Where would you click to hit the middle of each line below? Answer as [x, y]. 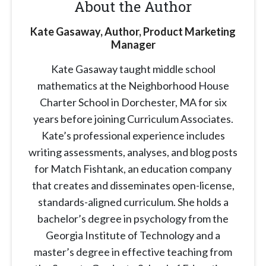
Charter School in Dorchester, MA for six [133, 102]
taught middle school [167, 69]
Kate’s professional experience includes [133, 136]
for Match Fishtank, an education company [133, 169]
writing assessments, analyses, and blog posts [133, 152]
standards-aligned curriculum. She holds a [133, 202]
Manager [133, 45]
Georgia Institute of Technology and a [133, 235]
